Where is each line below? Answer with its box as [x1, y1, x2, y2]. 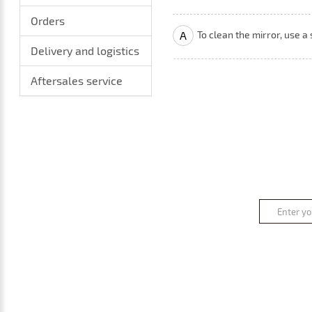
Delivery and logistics [31, 44, 140, 57]
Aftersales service [31, 74, 123, 87]
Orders [31, 14, 65, 27]
